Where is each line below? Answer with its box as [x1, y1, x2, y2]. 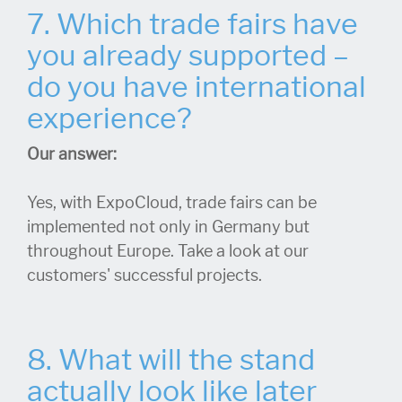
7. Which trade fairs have [27, 5, 358, 42]
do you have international [27, 68, 366, 105]
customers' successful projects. [27, 265, 262, 285]
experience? [27, 100, 198, 136]
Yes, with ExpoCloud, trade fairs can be [27, 192, 317, 213]
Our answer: [27, 144, 120, 164]
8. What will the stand [27, 341, 315, 378]
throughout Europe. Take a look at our [27, 240, 309, 261]
